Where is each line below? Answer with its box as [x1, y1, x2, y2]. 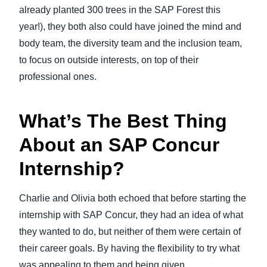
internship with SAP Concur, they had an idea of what [19, 210, 243, 220]
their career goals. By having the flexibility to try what [19, 243, 240, 253]
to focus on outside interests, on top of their [19, 55, 198, 65]
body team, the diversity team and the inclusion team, [19, 38, 242, 48]
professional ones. [19, 72, 97, 82]
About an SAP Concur [19, 134, 219, 156]
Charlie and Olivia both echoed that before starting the [19, 193, 246, 203]
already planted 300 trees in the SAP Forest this [19, 5, 221, 15]
